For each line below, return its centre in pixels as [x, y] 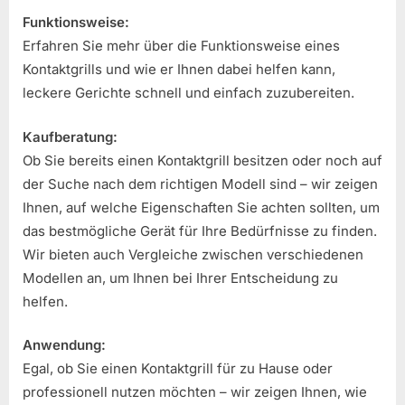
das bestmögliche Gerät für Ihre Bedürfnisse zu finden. [200, 231]
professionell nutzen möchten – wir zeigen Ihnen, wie [195, 392]
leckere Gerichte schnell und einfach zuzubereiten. [188, 93]
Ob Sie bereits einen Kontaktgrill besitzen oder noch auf [202, 160]
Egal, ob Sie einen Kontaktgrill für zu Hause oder [178, 369]
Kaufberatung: [70, 137]
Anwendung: [64, 345]
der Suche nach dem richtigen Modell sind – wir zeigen [200, 184]
